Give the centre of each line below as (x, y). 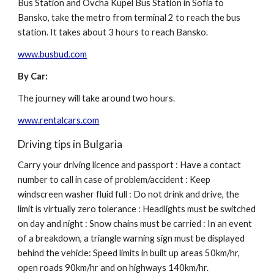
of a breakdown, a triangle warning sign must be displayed (131, 238)
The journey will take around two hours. (97, 98)
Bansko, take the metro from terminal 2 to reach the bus (129, 17)
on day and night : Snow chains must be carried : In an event (135, 224)
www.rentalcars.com (59, 120)
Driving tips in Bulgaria (70, 144)
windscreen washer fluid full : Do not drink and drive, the (129, 194)
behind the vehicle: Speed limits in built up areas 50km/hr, (129, 253)
